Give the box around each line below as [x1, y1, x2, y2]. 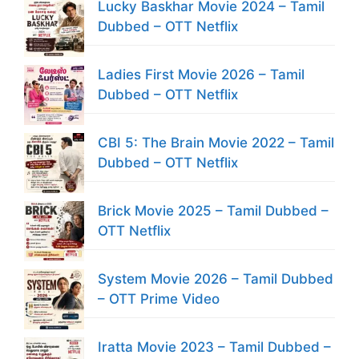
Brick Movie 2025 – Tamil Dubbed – [98, 202, 329, 219]
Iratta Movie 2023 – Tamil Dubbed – [98, 338, 331, 355]
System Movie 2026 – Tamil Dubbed [98, 270, 333, 287]
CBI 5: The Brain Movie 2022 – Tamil [98, 134, 334, 151]
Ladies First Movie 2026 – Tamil [98, 66, 305, 83]
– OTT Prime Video [98, 290, 220, 307]
